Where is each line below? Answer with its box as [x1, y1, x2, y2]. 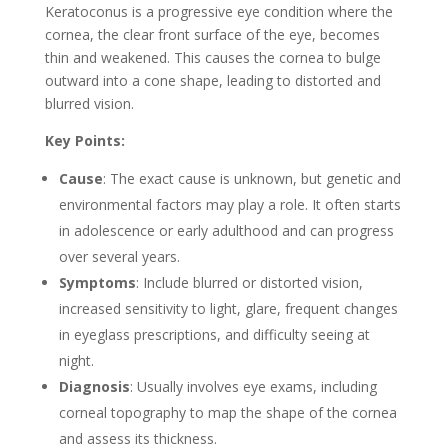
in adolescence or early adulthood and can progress [58, 221, 394, 241]
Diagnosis [58, 377, 130, 397]
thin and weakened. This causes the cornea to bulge [44, 48, 381, 68]
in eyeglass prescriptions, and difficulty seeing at [58, 325, 370, 345]
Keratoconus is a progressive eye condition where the [44, 2, 393, 22]
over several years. [58, 247, 180, 267]
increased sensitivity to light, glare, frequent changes [58, 299, 398, 319]
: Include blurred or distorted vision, [135, 273, 363, 293]
